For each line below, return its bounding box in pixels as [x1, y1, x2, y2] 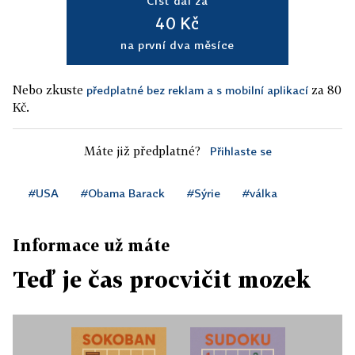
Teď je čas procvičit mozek [13, 266, 311, 293]
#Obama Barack [81, 186, 165, 200]
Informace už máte [13, 235, 170, 255]
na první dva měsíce [120, 38, 235, 52]
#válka [242, 186, 277, 200]
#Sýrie [187, 186, 220, 200]
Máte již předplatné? [83, 143, 200, 158]
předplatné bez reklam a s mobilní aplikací [86, 83, 308, 97]
